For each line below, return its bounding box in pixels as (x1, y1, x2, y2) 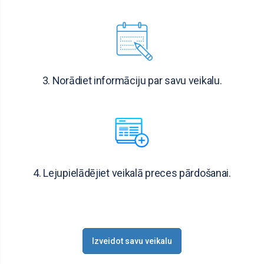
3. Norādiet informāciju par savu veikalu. (42, 74, 222, 87)
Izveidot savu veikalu (92, 236, 172, 246)
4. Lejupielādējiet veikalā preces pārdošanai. (33, 167, 231, 179)
